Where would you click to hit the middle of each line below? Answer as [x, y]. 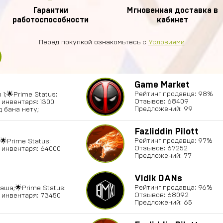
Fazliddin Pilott [167, 132]
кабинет [172, 20]
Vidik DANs [158, 179]
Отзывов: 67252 [161, 148]
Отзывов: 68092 [162, 195]
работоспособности [51, 20]
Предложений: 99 [164, 109]
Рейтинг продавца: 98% [174, 94]
